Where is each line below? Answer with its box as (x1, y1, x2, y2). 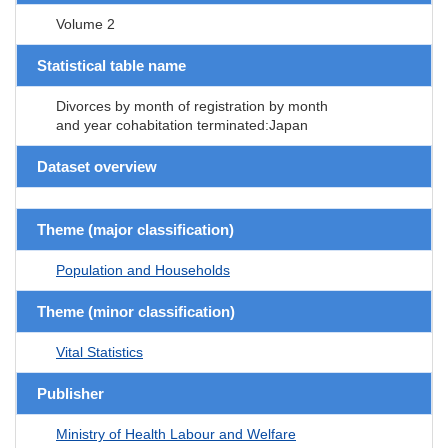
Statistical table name (37, 56, 186, 74)
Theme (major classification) (37, 220, 234, 238)
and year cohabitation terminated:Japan (56, 116, 308, 133)
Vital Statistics (56, 343, 143, 360)
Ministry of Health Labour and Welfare (56, 425, 296, 442)
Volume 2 (56, 15, 115, 32)
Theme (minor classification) (37, 302, 235, 320)
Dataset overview (37, 157, 157, 175)
